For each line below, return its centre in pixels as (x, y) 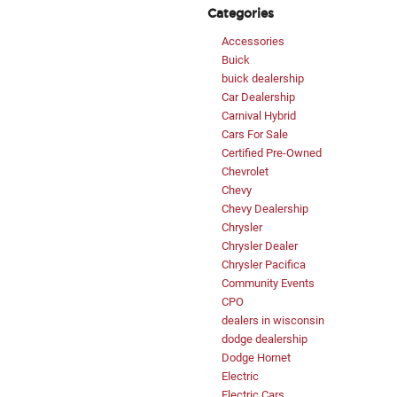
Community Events (268, 284)
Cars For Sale (255, 135)
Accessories (253, 42)
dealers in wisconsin (273, 321)
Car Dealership (258, 97)
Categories (241, 14)
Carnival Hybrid (259, 116)
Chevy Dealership (265, 209)
